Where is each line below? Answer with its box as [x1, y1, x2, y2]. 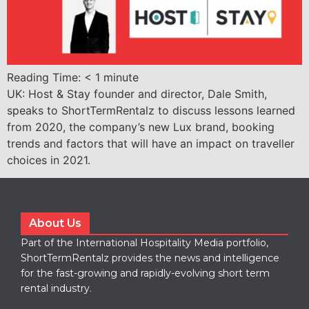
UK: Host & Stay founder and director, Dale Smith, [7, 86, 267, 101]
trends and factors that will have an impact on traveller [7, 136, 295, 150]
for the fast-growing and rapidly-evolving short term [21, 266, 270, 279]
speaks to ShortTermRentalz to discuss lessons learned [7, 103, 295, 117]
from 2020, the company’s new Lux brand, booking [7, 119, 275, 134]
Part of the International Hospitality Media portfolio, [21, 236, 268, 249]
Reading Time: [7, 70, 84, 84]
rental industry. [21, 281, 92, 295]
